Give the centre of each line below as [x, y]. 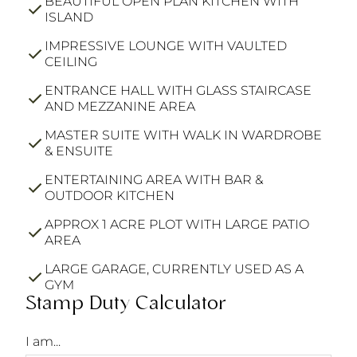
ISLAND [69, 17]
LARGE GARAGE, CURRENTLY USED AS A [174, 269]
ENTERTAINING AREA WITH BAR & [154, 179]
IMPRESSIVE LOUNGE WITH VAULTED [166, 45]
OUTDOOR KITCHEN [110, 195]
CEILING [71, 61]
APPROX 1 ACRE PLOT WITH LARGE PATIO [177, 224]
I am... [43, 341]
